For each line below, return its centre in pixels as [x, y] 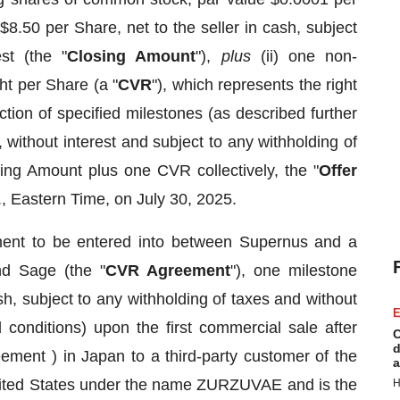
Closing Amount [132, 56]
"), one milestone [294, 271]
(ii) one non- [309, 56]
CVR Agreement [168, 271]
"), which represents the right [255, 85]
